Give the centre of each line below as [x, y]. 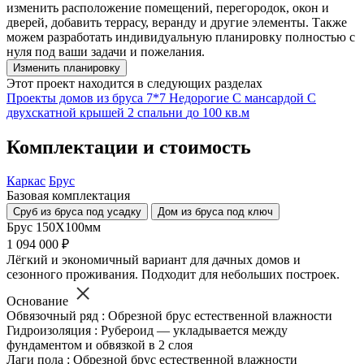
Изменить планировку [67, 67]
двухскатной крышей [67, 112]
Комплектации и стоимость [129, 147]
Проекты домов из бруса [76, 97]
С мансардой [270, 97]
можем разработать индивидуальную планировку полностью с [181, 37]
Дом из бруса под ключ [215, 212]
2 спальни [157, 112]
